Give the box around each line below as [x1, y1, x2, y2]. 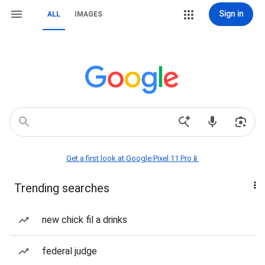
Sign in [218, 9, 244, 18]
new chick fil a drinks [42, 214, 127, 225]
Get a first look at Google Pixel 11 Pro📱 [66, 154, 199, 163]
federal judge [42, 245, 97, 257]
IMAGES [75, 10, 102, 18]
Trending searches [14, 181, 109, 195]
